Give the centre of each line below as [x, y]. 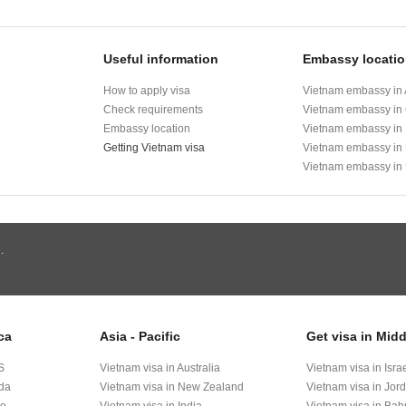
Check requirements [154, 110]
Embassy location [147, 129]
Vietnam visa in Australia [160, 368]
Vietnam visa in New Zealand [172, 387]
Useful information [161, 59]
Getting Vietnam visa [155, 148]
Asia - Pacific [140, 336]
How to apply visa [147, 91]
